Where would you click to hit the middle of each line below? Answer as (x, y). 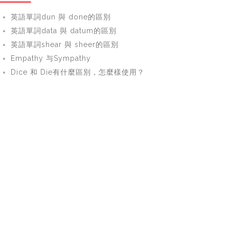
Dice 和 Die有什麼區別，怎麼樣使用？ (77, 72)
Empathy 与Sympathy (51, 58)
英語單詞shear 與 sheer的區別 (64, 44)
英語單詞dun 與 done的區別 (61, 17)
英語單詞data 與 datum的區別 (63, 31)
